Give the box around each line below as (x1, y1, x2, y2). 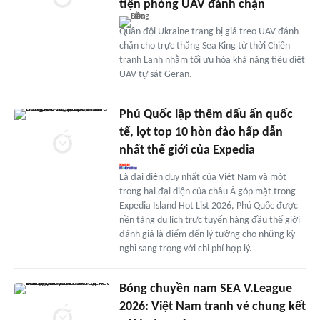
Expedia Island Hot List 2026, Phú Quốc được (119, 200, 298, 211)
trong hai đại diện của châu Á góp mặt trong (119, 186, 296, 197)
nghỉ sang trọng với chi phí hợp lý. (119, 243, 252, 254)
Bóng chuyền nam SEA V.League (119, 281, 292, 296)
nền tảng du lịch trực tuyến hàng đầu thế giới (119, 214, 300, 226)
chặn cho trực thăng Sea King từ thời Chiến (119, 40, 290, 51)
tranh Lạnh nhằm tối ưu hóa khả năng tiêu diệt (119, 54, 305, 66)
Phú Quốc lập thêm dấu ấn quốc (119, 107, 293, 121)
